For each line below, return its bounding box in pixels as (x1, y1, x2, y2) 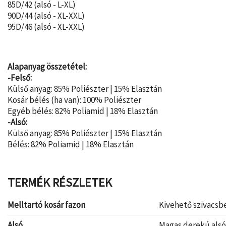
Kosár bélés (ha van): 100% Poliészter (8, 94, 141, 106)
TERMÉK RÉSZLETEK (8, 175, 112, 191)
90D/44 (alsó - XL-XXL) (8, 10, 85, 21)
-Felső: (8, 72, 32, 84)
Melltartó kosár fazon (8, 199, 85, 211)
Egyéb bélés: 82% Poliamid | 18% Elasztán (8, 105, 158, 117)
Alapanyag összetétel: (8, 61, 87, 73)
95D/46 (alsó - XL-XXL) (8, 21, 85, 32)
